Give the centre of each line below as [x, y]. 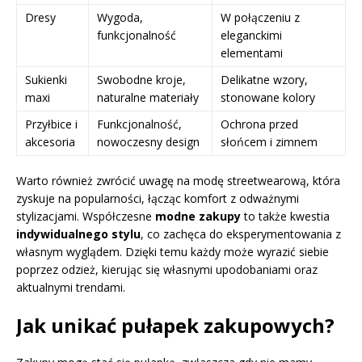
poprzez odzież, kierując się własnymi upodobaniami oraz [167, 269]
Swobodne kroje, [141, 79]
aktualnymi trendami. [71, 287]
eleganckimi [251, 35]
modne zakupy [198, 216]
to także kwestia [285, 216]
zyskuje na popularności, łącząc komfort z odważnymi [158, 198]
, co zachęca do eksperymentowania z [241, 234]
